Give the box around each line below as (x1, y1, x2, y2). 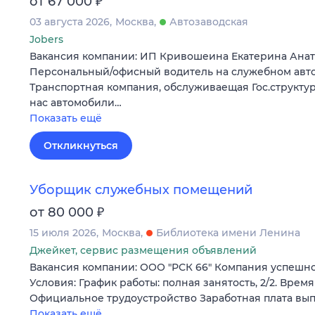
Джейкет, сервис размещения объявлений (30, 244, 257, 257)
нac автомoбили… (30, 96, 122, 110)
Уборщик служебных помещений (30, 182, 252, 198)
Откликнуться (44, 139, 118, 153)
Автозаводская (169, 15, 248, 29)
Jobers (30, 33, 63, 46)
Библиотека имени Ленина (156, 226, 300, 240)
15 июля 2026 (30, 226, 96, 240)
